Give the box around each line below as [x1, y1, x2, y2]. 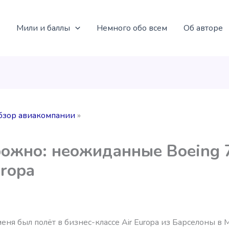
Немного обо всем [96, 22, 167, 34]
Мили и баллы [16, 22, 70, 34]
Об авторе [183, 22, 223, 34]
